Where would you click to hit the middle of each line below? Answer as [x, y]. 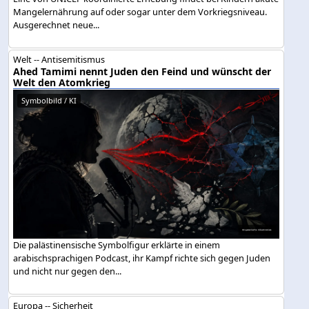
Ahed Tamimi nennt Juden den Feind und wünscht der [142, 71]
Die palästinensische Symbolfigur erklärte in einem [117, 245]
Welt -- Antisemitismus [59, 59]
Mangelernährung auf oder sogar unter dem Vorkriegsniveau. [140, 12]
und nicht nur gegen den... [68, 271]
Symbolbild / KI [49, 100]
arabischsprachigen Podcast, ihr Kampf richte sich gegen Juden [142, 258]
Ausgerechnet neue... [57, 25]
